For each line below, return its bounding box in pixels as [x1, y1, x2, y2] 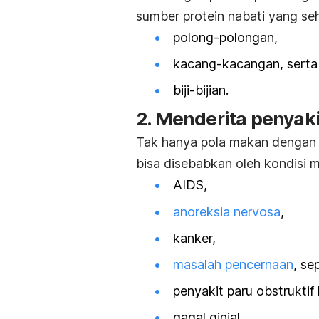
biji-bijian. [173, 83, 232, 98]
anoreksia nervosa [173, 204, 281, 219]
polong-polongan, [173, 29, 281, 45]
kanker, [173, 230, 219, 246]
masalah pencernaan [173, 257, 293, 273]
